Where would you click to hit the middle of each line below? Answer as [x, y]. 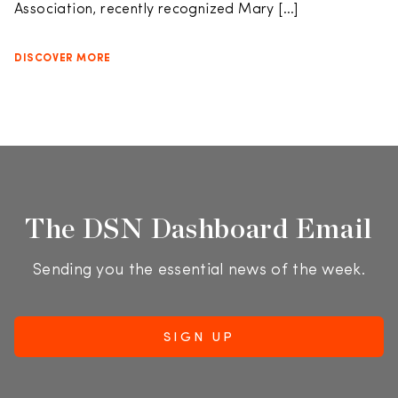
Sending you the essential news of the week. [199, 271]
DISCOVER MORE [63, 59]
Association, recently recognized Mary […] [156, 10]
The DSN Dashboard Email [199, 228]
